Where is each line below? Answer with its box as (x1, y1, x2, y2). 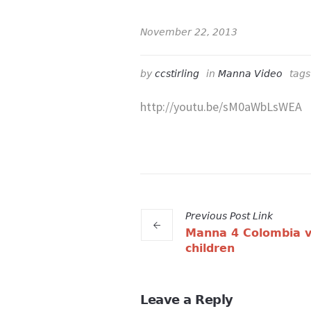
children (185, 242, 235, 255)
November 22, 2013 (140, 26, 237, 37)
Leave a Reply (140, 292, 233, 307)
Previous (185, 210, 227, 221)
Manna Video (218, 68, 283, 79)
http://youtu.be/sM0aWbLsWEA (140, 99, 302, 115)
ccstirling (155, 68, 199, 79)
